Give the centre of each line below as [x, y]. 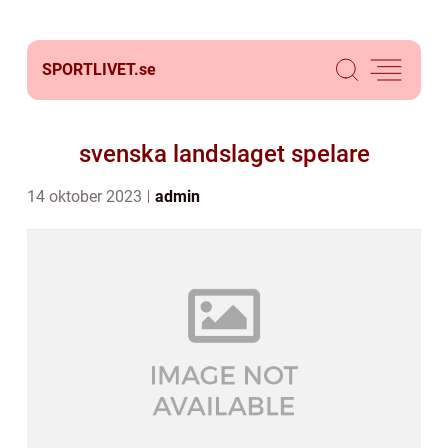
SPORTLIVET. [90, 69]
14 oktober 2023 [86, 196]
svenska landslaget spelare [224, 154]
